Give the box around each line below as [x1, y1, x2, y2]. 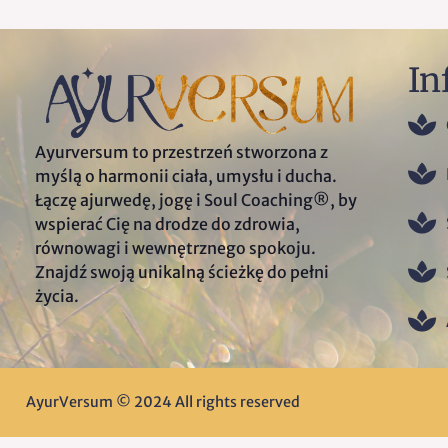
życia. [35, 286, 79, 307]
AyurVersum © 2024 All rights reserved [26, 393, 300, 412]
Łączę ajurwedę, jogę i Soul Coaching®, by [35, 190, 357, 211]
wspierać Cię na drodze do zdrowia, [35, 214, 300, 235]
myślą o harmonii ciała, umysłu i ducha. [35, 166, 337, 187]
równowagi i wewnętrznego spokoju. [35, 238, 316, 259]
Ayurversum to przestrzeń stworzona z [35, 142, 328, 163]
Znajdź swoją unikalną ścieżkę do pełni [35, 262, 329, 283]
